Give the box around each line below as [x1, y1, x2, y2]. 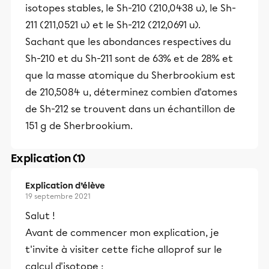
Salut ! [25, 210, 55, 222]
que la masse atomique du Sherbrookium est [25, 70, 235, 81]
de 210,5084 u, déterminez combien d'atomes [25, 86, 237, 98]
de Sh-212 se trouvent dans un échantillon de [25, 103, 235, 115]
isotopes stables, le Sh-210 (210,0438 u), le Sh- [25, 2, 236, 14]
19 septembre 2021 [25, 192, 91, 201]
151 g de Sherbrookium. [25, 120, 133, 131]
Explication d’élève [25, 181, 105, 191]
